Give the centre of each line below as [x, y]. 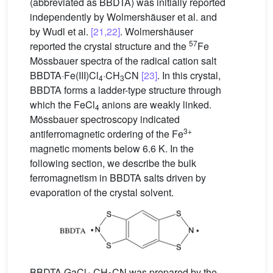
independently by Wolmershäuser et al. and [123, 17]
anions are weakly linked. [155, 105]
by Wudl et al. [60, 32]
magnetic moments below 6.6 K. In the [112, 149]
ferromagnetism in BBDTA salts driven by [118, 178]
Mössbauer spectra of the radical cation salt [123, 61]
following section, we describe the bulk [113, 163]
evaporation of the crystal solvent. [102, 193]
